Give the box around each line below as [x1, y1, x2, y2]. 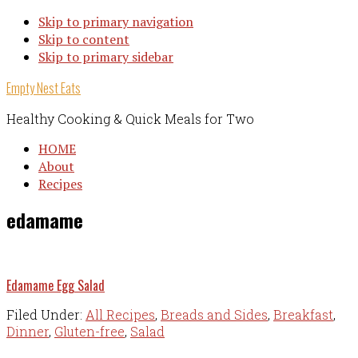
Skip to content [38, 30, 129, 48]
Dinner [6, 323, 49, 340]
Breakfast [273, 306, 333, 324]
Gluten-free [54, 323, 125, 340]
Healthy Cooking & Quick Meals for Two [6, 110, 254, 127]
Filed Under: [6, 306, 86, 324]
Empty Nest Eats [6, 78, 81, 97]
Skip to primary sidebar [38, 48, 173, 66]
